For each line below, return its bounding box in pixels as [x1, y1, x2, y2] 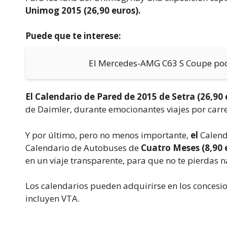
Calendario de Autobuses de [25, 141, 141, 154]
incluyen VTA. [25, 193, 80, 205]
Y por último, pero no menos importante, [25, 129, 191, 141]
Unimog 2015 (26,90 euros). [25, 4, 141, 16]
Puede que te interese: [25, 30, 121, 42]
